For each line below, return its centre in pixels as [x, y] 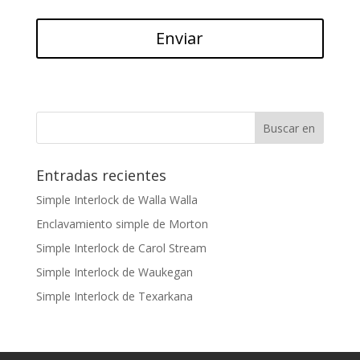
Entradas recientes [101, 175]
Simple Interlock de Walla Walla [117, 200]
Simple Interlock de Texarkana [114, 296]
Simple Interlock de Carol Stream [121, 248]
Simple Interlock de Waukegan [114, 272]
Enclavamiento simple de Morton [122, 224]
